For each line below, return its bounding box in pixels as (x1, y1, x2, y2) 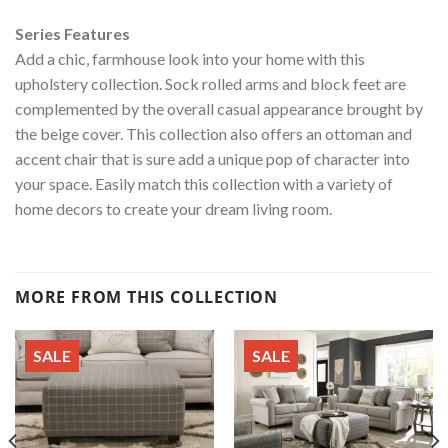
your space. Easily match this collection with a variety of (15, 174, 393, 194)
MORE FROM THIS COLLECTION (15, 286, 278, 309)
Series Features (15, 24, 130, 44)
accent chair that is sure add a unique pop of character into (15, 149, 410, 169)
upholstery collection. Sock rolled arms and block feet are (15, 74, 406, 94)
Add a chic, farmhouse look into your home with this (15, 49, 365, 69)
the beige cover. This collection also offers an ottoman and (15, 124, 412, 144)
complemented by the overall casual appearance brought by (15, 99, 423, 119)
